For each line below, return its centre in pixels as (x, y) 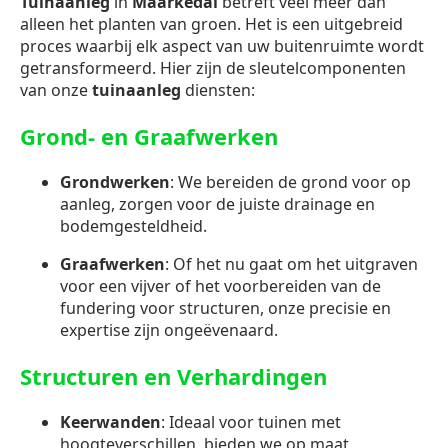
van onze (56, 90)
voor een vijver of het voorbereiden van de (220, 286)
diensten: (218, 90)
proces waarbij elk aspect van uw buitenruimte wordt (222, 46)
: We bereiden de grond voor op (290, 182)
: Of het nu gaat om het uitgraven (291, 264)
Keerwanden (110, 422)
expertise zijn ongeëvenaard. (169, 330)
